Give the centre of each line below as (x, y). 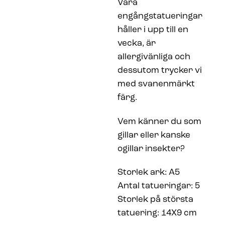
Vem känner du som (159, 122)
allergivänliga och (154, 57)
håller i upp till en (153, 30)
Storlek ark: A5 (149, 173)
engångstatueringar (160, 16)
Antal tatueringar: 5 (159, 186)
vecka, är (137, 43)
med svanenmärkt (156, 84)
